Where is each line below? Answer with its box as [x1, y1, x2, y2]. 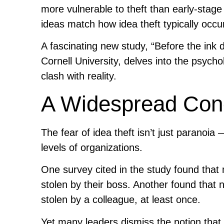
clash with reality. [41, 70, 116, 82]
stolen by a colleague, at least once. [41, 194, 200, 205]
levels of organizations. [41, 141, 142, 153]
